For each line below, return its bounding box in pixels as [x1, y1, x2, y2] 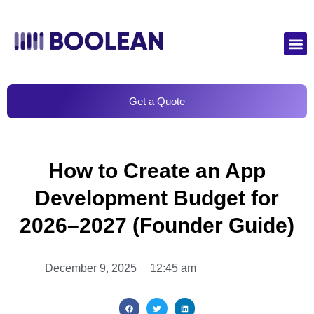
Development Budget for [35, 186, 279, 210]
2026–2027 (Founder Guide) [20, 214, 294, 238]
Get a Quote [129, 95, 185, 108]
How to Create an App [48, 159, 266, 183]
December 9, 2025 [45, 262, 137, 275]
